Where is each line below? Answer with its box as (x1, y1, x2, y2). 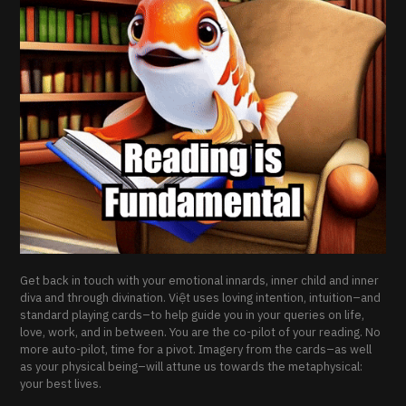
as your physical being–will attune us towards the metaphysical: (20, 358, 363, 374)
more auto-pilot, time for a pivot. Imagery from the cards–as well (20, 341, 372, 357)
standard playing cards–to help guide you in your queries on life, (20, 306, 365, 323)
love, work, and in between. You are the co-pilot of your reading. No (20, 324, 382, 340)
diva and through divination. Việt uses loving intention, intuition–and (20, 289, 382, 305)
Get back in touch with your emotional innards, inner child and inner (20, 272, 380, 288)
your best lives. (20, 375, 102, 391)
